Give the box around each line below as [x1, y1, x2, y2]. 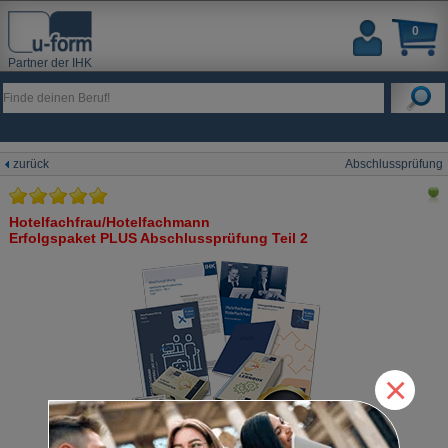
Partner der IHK [8, 56, 92, 71]
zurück [13, 157, 49, 171]
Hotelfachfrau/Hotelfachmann [8, 214, 210, 230]
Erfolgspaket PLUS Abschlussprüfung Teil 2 [8, 230, 308, 246]
